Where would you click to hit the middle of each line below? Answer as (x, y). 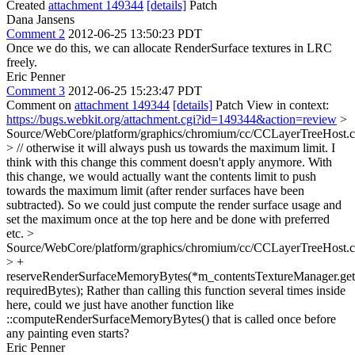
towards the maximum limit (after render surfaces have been (155, 191)
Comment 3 (36, 91)
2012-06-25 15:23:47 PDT (135, 91)
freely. (22, 62)
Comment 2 (36, 34)
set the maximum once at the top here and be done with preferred (168, 219)
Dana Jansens (40, 19)
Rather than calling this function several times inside (214, 290)
